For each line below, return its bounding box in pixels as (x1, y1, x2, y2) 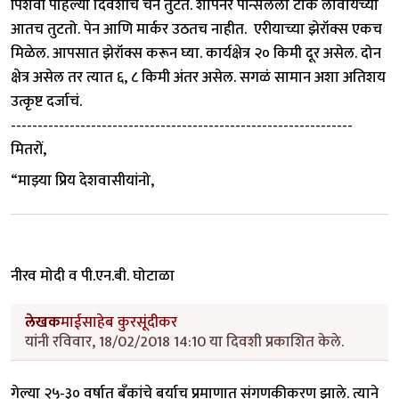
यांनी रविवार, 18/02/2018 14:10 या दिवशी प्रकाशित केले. (25, 329, 344, 354)
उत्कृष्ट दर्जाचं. (11, 88, 82, 114)
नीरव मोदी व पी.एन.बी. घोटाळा (11, 263, 175, 289)
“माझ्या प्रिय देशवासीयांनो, (11, 167, 154, 193)
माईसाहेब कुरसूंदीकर (61, 309, 177, 335)
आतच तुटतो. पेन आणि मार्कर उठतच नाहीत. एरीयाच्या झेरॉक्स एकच (11, 16, 382, 42)
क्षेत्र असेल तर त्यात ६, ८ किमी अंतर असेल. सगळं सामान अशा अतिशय (11, 64, 386, 90)
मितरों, (11, 136, 46, 162)
